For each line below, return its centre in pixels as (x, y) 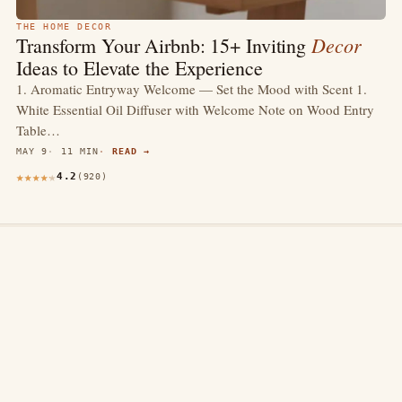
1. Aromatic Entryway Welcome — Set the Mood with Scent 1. (192, 88)
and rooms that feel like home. (102, 387)
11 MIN (80, 151)
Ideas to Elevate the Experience (140, 67)
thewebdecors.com (121, 319)
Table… (38, 130)
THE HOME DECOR (64, 26)
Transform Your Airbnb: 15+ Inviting (164, 45)
